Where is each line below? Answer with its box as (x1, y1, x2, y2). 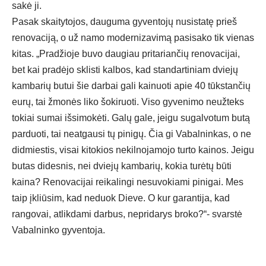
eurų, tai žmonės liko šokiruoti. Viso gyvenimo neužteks (12, 97, 244, 107)
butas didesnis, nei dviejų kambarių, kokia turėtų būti (12, 161, 232, 172)
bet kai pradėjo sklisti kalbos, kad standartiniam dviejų (12, 65, 238, 75)
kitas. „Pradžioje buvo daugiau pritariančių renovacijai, (12, 49, 240, 59)
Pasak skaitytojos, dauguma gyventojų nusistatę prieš (12, 17, 237, 27)
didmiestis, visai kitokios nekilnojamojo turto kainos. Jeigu (12, 145, 254, 156)
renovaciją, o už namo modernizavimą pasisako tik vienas (12, 33, 254, 43)
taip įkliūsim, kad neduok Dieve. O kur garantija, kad (12, 193, 230, 204)
